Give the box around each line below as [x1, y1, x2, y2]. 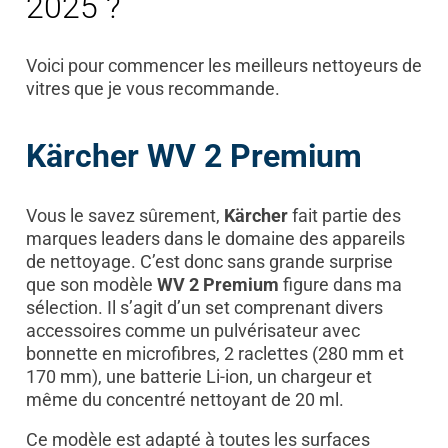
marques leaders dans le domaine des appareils [25, 227, 405, 249]
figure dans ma [278, 273, 402, 295]
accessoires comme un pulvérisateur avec [25, 319, 360, 341]
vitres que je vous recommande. [25, 78, 280, 100]
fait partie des [287, 204, 401, 226]
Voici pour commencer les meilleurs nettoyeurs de [25, 55, 422, 77]
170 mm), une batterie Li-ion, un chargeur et [25, 365, 372, 387]
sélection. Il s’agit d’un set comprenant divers [25, 296, 383, 318]
